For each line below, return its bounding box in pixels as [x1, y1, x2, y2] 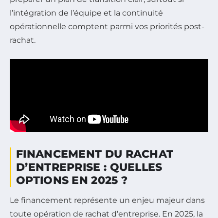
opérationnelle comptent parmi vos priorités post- [10, 21, 204, 31]
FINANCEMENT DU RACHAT [16, 147, 174, 161]
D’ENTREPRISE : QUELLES [16, 160, 163, 174]
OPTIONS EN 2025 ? [16, 173, 128, 187]
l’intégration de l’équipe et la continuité [10, 8, 163, 18]
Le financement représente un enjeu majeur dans [10, 195, 205, 205]
